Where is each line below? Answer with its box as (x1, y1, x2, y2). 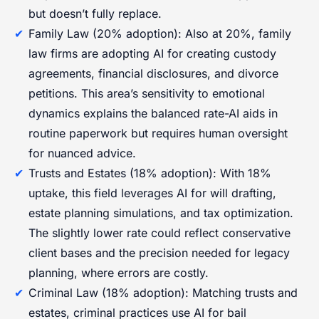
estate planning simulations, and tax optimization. (28, 205, 293, 220)
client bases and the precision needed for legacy (28, 245, 290, 260)
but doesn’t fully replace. (28, 6, 162, 21)
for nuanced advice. (28, 145, 136, 160)
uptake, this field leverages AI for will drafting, (28, 185, 276, 200)
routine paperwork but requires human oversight (28, 125, 288, 140)
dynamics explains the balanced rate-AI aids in (28, 105, 278, 120)
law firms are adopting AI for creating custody (28, 46, 276, 61)
